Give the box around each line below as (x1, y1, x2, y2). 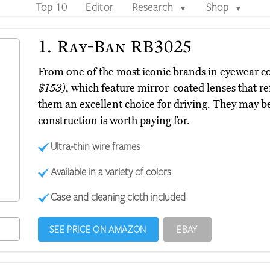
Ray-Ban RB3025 (52, 34, 193, 58)
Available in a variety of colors (51, 165, 172, 178)
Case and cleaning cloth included (51, 190, 186, 204)
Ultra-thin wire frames (51, 139, 141, 153)
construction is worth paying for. (37, 114, 190, 128)
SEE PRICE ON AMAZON (49, 223, 146, 236)
